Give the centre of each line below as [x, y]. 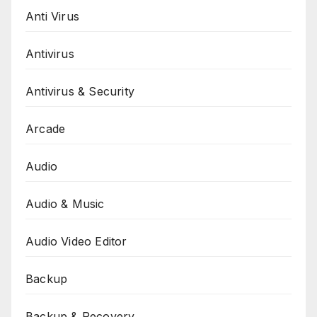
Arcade [46, 128]
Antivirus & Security [80, 91]
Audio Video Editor [76, 241]
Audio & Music [65, 203]
